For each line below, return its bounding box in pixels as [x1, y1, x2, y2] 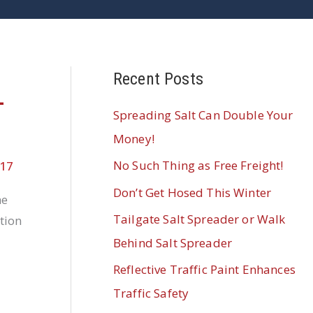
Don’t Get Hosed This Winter [113, 184, 272, 201]
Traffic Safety [113, 285, 189, 302]
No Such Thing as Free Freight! [113, 157, 284, 174]
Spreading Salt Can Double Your [113, 107, 293, 124]
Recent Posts [113, 69, 203, 89]
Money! [113, 131, 154, 147]
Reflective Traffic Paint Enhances [113, 261, 296, 278]
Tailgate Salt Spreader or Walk [113, 210, 286, 227]
